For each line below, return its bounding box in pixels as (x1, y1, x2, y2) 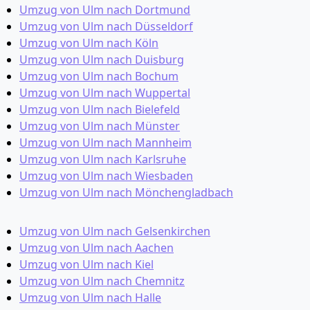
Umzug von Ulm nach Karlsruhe (19, 152, 186, 167)
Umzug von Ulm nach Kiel (19, 257, 154, 272)
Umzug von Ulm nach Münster (19, 118, 180, 134)
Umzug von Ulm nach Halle (19, 290, 161, 305)
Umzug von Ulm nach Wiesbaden (19, 168, 193, 183)
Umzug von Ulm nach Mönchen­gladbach (19, 185, 233, 200)
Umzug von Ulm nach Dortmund (19, 2, 190, 17)
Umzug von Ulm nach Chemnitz (19, 273, 185, 289)
